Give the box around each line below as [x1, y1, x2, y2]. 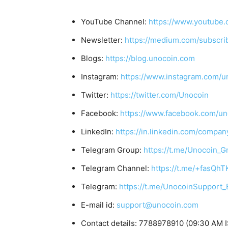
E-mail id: [81, 199, 117, 210]
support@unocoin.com [117, 199, 198, 210]
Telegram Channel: [81, 163, 151, 173]
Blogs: [81, 53, 105, 63]
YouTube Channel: [81, 16, 149, 26]
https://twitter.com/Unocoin [110, 90, 209, 100]
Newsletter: [81, 35, 125, 45]
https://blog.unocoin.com [105, 53, 195, 63]
